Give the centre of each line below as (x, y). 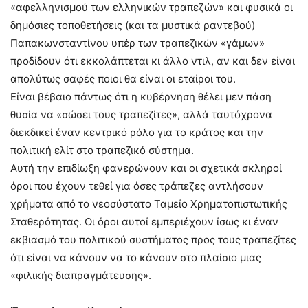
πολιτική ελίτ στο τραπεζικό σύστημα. (102, 150)
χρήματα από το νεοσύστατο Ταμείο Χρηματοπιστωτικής (149, 204)
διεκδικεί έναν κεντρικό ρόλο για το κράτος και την (137, 132)
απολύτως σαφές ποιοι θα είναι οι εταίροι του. (123, 79)
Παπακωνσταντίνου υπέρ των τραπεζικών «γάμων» (137, 43)
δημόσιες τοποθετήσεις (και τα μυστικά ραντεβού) (133, 25)
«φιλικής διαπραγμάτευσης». (81, 275)
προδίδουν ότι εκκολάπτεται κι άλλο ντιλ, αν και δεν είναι (153, 61)
